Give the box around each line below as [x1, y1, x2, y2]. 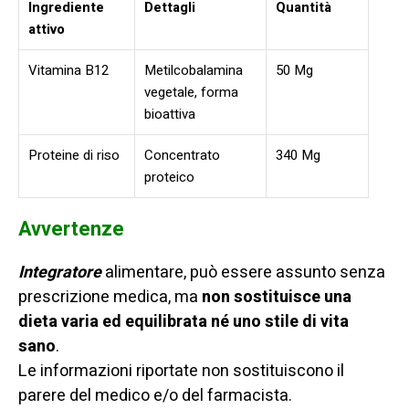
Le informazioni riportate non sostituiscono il [18, 359, 344, 384]
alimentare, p [101, 260, 199, 286]
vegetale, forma [144, 82, 238, 103]
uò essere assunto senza [199, 260, 385, 286]
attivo [28, 19, 65, 40]
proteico [144, 167, 194, 188]
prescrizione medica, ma [18, 285, 202, 310]
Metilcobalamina [144, 60, 243, 81]
